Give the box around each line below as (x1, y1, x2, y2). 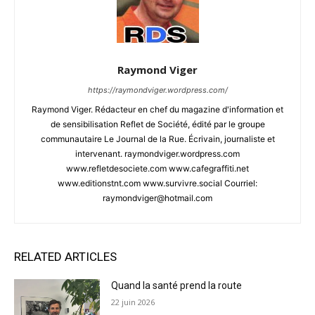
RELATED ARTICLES (14, 249, 117, 264)
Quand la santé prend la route (111, 279, 243, 291)
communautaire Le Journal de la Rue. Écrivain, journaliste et (40, 133, 275, 144)
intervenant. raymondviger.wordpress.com (75, 148, 240, 159)
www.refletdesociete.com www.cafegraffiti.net (66, 162, 249, 174)
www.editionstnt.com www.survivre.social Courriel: (58, 177, 257, 188)
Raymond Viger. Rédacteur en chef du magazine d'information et (32, 103, 283, 115)
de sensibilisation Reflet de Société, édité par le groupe (50, 118, 265, 129)
